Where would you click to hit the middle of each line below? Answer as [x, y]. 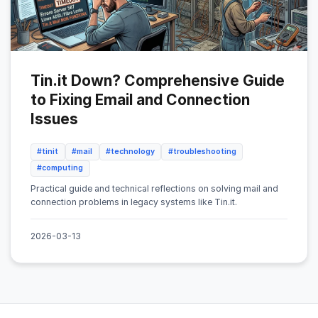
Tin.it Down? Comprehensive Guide [158, 81]
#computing [60, 168]
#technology [130, 151]
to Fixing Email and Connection [140, 100]
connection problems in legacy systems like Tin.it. [134, 202]
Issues [54, 119]
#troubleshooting [202, 151]
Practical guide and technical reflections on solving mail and [154, 189]
